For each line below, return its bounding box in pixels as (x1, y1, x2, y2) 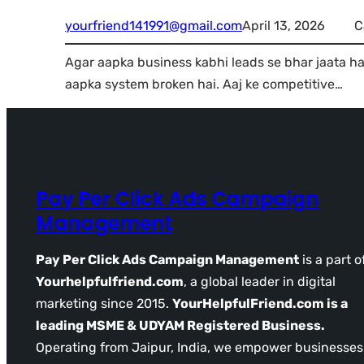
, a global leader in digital (184, 273, 336, 289)
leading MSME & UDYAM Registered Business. (36, 317, 325, 333)
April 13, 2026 (242, 17, 325, 33)
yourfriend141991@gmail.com (65, 17, 242, 33)
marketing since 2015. (36, 295, 172, 311)
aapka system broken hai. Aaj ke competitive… (65, 76, 343, 92)
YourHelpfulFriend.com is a (172, 295, 348, 311)
